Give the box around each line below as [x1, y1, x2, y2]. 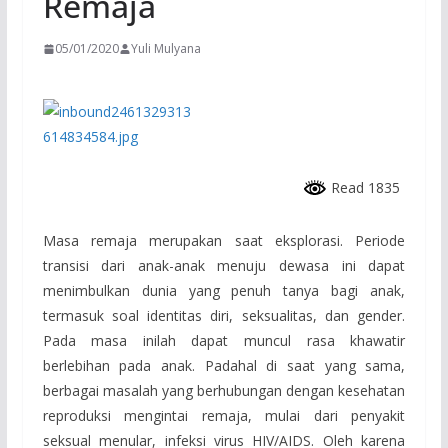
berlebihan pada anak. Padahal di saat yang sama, [42, 355, 406, 375]
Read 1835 [327, 178, 401, 197]
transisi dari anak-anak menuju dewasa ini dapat [42, 255, 406, 275]
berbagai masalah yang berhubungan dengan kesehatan [42, 380, 406, 400]
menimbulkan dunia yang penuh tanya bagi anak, [42, 280, 406, 300]
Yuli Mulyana [130, 40, 201, 57]
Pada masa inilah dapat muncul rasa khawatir [42, 330, 406, 350]
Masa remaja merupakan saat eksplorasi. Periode [42, 230, 406, 250]
